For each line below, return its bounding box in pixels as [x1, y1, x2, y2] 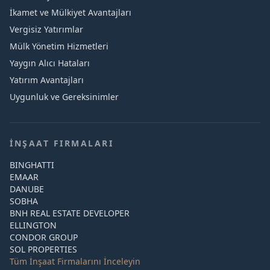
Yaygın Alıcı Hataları [10, 57, 90, 69]
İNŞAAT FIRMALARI [10, 137, 114, 149]
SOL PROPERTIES [10, 243, 77, 255]
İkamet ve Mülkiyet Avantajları [10, 7, 131, 18]
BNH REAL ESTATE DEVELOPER [10, 207, 130, 219]
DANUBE [10, 183, 44, 195]
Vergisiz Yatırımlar [10, 24, 83, 35]
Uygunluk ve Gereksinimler [10, 91, 119, 102]
